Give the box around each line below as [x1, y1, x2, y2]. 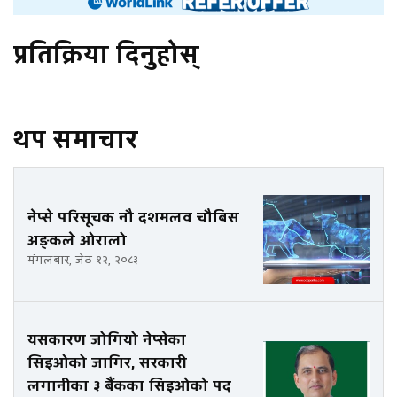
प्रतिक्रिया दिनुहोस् [13, 38, 199, 74]
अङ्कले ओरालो [27, 230, 127, 251]
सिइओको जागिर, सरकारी [27, 353, 187, 374]
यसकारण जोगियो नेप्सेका [27, 330, 186, 351]
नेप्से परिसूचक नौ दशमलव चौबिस [27, 206, 239, 228]
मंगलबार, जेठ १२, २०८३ [27, 252, 138, 269]
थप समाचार [13, 123, 138, 159]
